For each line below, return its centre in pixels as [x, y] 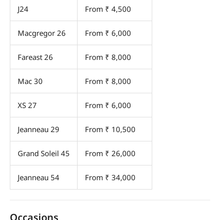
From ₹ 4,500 [108, 9]
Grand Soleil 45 [44, 153]
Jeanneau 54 [39, 178]
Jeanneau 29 [39, 129]
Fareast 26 [35, 57]
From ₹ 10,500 [110, 129]
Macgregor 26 [42, 33]
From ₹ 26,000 [110, 153]
